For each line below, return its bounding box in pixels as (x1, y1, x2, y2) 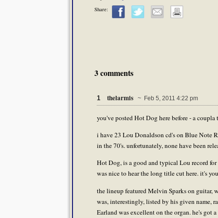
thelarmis (107, 93, 135, 103)
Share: (94, 6, 108, 13)
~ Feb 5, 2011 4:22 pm (135, 95, 198, 102)
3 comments (94, 67, 133, 79)
